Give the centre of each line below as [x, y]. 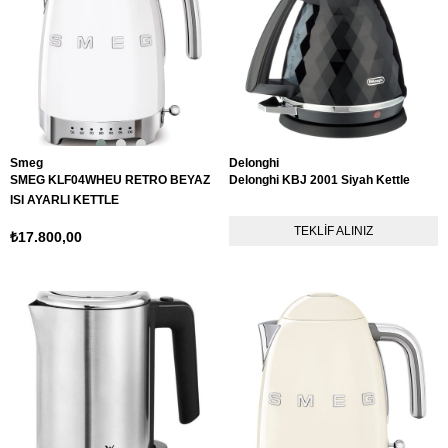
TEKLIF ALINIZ [333, 231]
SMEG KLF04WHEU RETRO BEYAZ [110, 180]
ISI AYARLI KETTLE [64, 200]
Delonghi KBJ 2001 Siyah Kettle [319, 180]
